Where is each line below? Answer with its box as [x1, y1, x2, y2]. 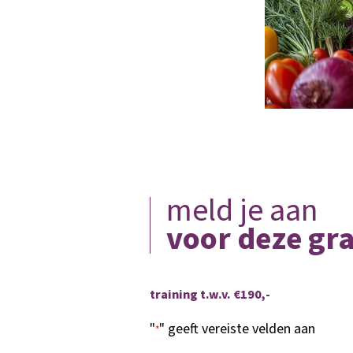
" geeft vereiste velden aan [159, 319, 315, 340]
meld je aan [166, 188, 318, 234]
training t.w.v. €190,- [150, 286, 270, 304]
